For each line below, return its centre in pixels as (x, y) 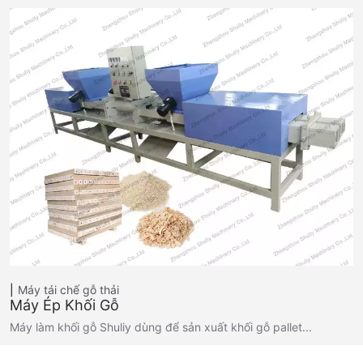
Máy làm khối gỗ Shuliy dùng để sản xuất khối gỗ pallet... (161, 327)
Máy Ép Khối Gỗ (64, 305)
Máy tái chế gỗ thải (68, 290)
